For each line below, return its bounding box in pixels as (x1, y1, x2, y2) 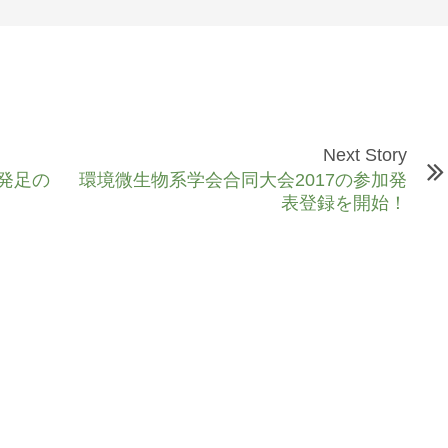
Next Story (323, 145, 407, 165)
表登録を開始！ (281, 193, 407, 213)
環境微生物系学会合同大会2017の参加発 (79, 170, 407, 190)
